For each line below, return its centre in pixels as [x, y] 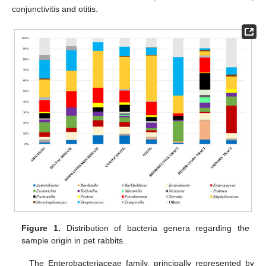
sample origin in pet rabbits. [74, 241]
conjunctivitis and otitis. [55, 9]
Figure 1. [41, 228]
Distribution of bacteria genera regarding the [155, 228]
